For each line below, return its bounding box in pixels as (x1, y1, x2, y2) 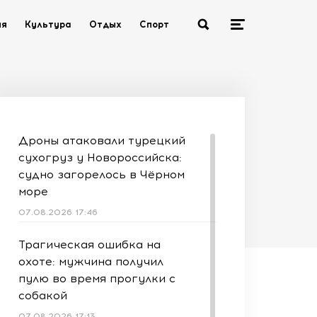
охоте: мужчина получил (18, 255, 163, 268)
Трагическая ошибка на (18, 238, 161, 251)
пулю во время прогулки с (18, 272, 175, 285)
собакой (18, 289, 67, 302)
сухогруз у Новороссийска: (18, 151, 182, 164)
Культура (25, 19, 71, 30)
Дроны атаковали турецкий (18, 134, 185, 147)
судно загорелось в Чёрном (18, 168, 185, 181)
